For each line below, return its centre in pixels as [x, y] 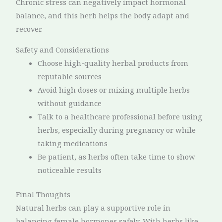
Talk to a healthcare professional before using [120, 116]
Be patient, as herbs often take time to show [117, 156]
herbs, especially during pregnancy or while [117, 130]
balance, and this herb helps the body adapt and [103, 16]
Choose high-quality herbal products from [113, 63]
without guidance [70, 103]
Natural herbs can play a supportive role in [93, 207]
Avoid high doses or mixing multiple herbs [114, 89]
